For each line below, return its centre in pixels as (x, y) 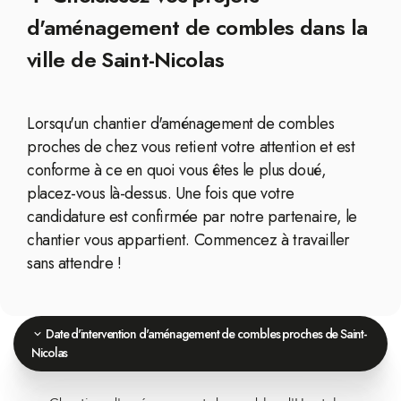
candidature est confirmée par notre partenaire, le (192, 217)
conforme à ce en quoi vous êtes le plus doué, (177, 170)
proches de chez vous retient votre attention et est (191, 147)
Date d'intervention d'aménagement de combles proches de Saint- (204, 334)
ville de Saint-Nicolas (125, 60)
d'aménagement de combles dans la (197, 27)
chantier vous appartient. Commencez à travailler (188, 240)
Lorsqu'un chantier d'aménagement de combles (181, 124)
